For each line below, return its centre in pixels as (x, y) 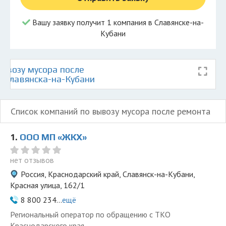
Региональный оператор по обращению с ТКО (90, 214)
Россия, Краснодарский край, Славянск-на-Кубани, (108, 174)
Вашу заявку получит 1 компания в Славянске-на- (117, 22)
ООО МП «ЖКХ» (53, 137)
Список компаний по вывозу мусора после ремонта (110, 111)
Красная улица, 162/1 (47, 185)
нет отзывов (32, 160)
